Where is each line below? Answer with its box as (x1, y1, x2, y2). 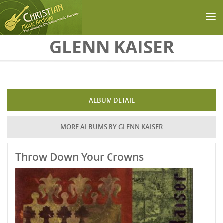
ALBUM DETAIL (88, 96, 135, 105)
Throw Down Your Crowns (15, 150, 144, 164)
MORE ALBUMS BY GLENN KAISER (60, 122, 163, 131)
